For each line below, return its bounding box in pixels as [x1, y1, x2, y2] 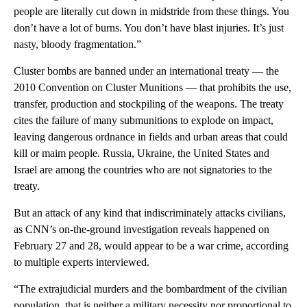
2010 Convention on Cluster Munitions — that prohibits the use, [14, 82, 291, 94]
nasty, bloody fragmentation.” [14, 38, 141, 51]
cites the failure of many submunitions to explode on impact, [14, 114, 273, 127]
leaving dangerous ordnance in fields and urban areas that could [14, 131, 288, 143]
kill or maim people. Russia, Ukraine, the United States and [14, 147, 269, 160]
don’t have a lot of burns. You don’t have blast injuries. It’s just [14, 22, 284, 34]
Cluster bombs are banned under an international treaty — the [14, 65, 279, 77]
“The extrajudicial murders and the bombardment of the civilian [14, 283, 287, 295]
